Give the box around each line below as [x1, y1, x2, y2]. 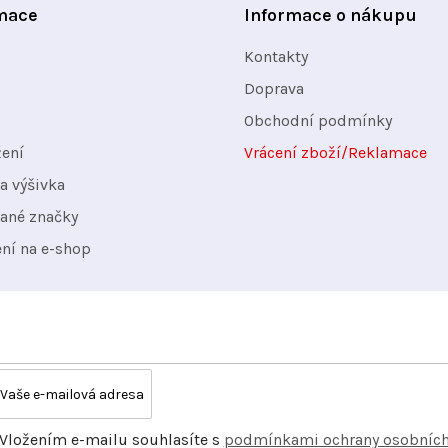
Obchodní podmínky [244, 110, 392, 130]
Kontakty [244, 46, 308, 66]
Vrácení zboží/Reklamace [244, 142, 427, 162]
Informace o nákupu [244, 3, 417, 26]
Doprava [244, 78, 304, 98]
